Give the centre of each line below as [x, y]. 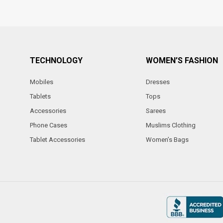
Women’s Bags [167, 140]
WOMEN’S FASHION [182, 60]
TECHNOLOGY [56, 60]
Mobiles [42, 82]
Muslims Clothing [170, 125]
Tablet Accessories [57, 140]
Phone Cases [49, 125]
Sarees [156, 111]
